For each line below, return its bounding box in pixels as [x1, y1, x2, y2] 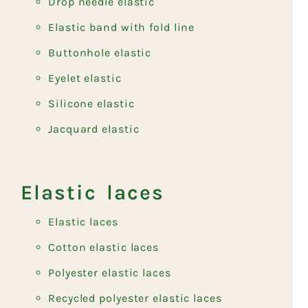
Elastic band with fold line [48, 20, 195, 34]
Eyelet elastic [48, 71, 122, 85]
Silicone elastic [48, 96, 135, 110]
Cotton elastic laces [48, 240, 159, 254]
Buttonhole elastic [48, 45, 152, 59]
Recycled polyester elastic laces [48, 291, 222, 305]
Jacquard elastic [48, 122, 140, 135]
